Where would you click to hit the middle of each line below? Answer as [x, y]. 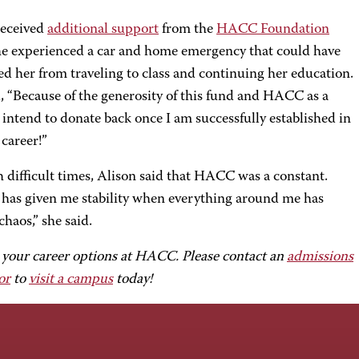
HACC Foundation [273, 30]
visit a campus [71, 280]
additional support [103, 30]
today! [133, 280]
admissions [320, 257]
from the [188, 30]
